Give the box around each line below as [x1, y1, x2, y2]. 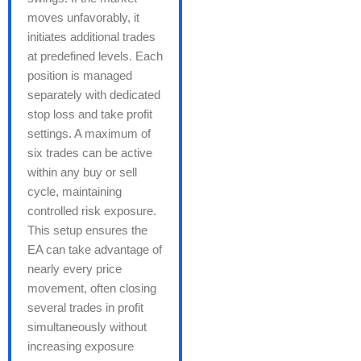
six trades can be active [27, 146, 152, 160]
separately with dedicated [27, 88, 160, 102]
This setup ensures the [27, 223, 147, 238]
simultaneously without [27, 320, 147, 334]
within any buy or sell [27, 165, 137, 180]
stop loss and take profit [27, 107, 152, 122]
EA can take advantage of [27, 243, 162, 257]
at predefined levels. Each [27, 49, 163, 64]
